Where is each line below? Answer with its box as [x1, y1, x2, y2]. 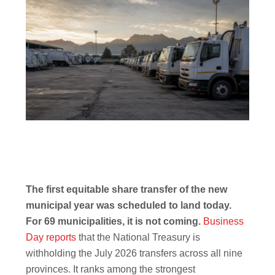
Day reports [26, 232, 77, 243]
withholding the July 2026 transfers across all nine [26, 248, 243, 259]
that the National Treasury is [76, 232, 201, 243]
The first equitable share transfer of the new [26, 184, 228, 195]
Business [203, 216, 244, 227]
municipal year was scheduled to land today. [26, 200, 232, 211]
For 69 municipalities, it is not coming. [26, 216, 201, 227]
